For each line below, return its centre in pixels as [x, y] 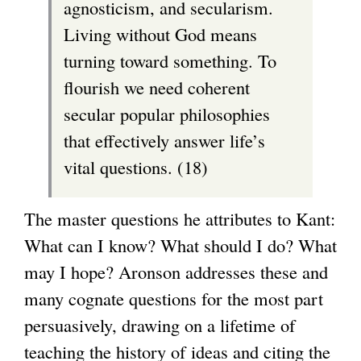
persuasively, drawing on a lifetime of [160, 325]
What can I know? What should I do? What [180, 245]
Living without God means [160, 33]
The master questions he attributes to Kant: [180, 219]
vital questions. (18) [136, 166]
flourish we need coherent [157, 87]
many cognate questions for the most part [174, 299]
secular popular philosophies [167, 113]
